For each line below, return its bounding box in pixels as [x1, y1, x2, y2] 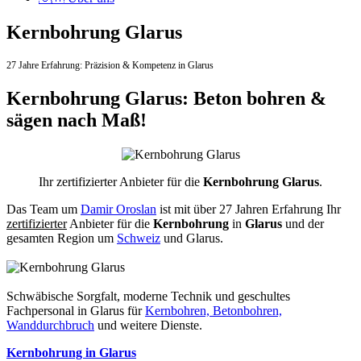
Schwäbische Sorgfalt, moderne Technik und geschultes [6, 288, 290, 303]
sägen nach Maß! [6, 109, 147, 131]
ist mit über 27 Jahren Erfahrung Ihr [156, 201, 341, 216]
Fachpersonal [6, 303, 77, 317]
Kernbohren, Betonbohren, [145, 303, 282, 317]
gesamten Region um [6, 230, 117, 245]
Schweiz [117, 230, 160, 245]
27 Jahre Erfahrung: [6, 59, 85, 71]
